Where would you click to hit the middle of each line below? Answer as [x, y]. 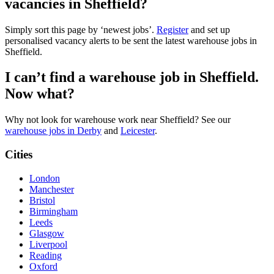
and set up [209, 29]
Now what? [40, 94]
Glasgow [47, 233]
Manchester [52, 189]
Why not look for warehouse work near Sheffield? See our [118, 120]
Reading [46, 255]
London [45, 178]
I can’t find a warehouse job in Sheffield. [132, 77]
